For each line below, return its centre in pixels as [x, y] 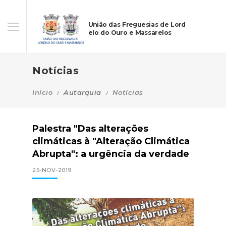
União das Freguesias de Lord [137, 24]
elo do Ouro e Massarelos [130, 33]
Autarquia [82, 92]
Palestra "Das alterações [90, 129]
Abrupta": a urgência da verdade [111, 154]
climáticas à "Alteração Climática [111, 141]
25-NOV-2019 [52, 170]
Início [42, 92]
